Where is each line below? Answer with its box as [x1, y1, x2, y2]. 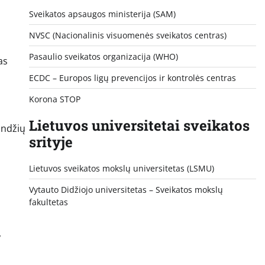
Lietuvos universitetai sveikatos [28, 115, 250, 135]
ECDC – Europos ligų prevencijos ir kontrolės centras [28, 72, 236, 83]
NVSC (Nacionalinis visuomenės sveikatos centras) [28, 29, 227, 41]
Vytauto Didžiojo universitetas [28, 183, 147, 195]
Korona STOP [28, 93, 80, 105]
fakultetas [28, 196, 68, 208]
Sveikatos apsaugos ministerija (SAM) [28, 8, 176, 20]
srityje [28, 132, 73, 151]
